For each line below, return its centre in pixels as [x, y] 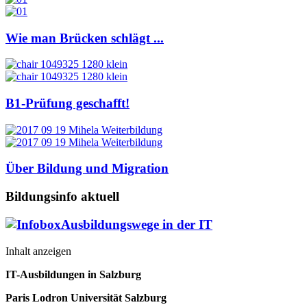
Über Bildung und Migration [87, 169]
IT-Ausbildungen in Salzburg [73, 274]
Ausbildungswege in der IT [137, 224]
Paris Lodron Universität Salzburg [86, 297]
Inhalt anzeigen [38, 251]
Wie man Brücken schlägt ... [85, 38]
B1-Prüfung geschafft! [67, 103]
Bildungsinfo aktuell [62, 197]
